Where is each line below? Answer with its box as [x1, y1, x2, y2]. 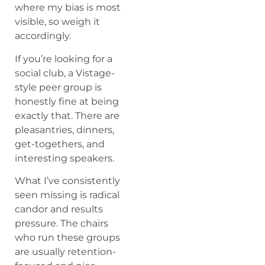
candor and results [15, 203, 103, 215]
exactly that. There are [15, 109, 119, 121]
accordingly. [15, 30, 71, 42]
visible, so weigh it [15, 16, 100, 28]
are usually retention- [15, 246, 116, 258]
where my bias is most [15, 2, 121, 14]
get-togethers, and [15, 138, 105, 150]
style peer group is [15, 81, 102, 93]
